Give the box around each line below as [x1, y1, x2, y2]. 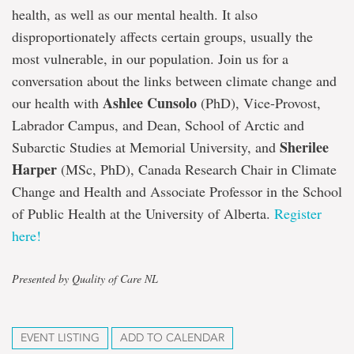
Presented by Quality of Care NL [12, 271, 158, 286]
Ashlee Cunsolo [103, 92, 197, 113]
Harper [12, 159, 57, 179]
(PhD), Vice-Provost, [197, 93, 321, 112]
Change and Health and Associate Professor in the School [12, 182, 342, 201]
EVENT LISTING [21, 331, 100, 345]
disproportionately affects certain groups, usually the [12, 27, 313, 46]
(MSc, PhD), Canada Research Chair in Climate [57, 160, 337, 179]
